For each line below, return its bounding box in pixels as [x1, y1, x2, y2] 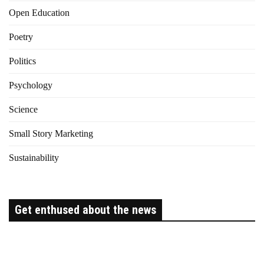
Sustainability [9, 153, 59, 163]
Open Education [9, 8, 70, 18]
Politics [9, 56, 36, 67]
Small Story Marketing [9, 128, 93, 139]
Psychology [9, 80, 52, 91]
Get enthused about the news [15, 203, 156, 217]
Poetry [9, 32, 33, 42]
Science [9, 104, 38, 115]
